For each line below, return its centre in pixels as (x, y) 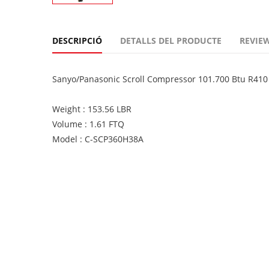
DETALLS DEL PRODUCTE (171, 41)
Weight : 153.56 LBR (92, 109)
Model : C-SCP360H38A (98, 139)
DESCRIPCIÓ (77, 41)
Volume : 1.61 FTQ (88, 124)
